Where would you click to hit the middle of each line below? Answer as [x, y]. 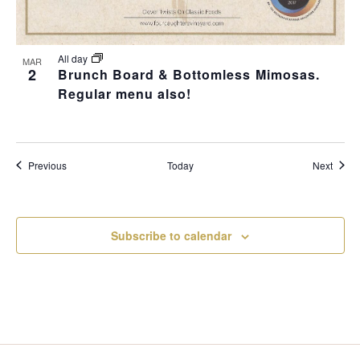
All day [74, 58]
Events [80, 164]
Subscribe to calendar [171, 235]
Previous [47, 165]
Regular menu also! [125, 93]
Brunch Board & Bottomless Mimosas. [188, 74]
